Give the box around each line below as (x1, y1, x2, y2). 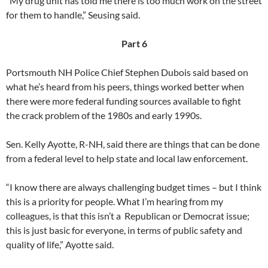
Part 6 (121, 38, 147, 50)
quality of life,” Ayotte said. (6, 239, 114, 251)
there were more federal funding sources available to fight (6, 95, 241, 107)
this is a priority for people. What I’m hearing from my (6, 196, 223, 208)
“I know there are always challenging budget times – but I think (6, 181, 261, 193)
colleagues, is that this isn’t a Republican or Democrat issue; (6, 210, 249, 222)
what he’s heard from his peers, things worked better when (6, 81, 244, 93)
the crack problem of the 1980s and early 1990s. (6, 109, 202, 121)
